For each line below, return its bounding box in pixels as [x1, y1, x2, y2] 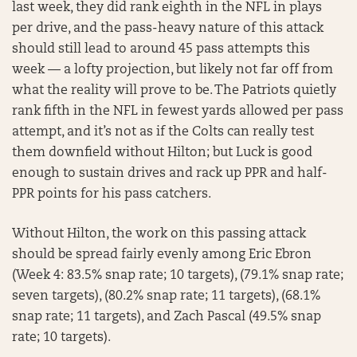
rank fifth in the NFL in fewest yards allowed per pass [12, 105, 343, 118]
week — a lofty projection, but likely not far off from [12, 64, 333, 76]
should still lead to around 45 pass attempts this [12, 43, 310, 56]
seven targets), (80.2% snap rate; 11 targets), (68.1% [12, 290, 320, 303]
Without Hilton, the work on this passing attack [12, 228, 306, 241]
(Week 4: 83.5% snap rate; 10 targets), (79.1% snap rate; [12, 269, 343, 282]
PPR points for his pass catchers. [12, 188, 211, 201]
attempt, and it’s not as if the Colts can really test [12, 126, 314, 139]
